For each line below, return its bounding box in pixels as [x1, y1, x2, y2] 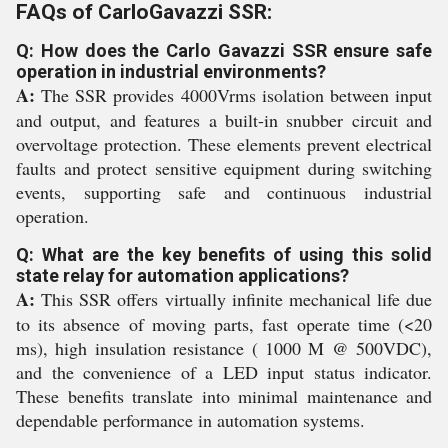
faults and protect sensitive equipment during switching [16, 156, 432, 180]
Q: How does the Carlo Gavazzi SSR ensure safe [16, 40, 432, 61]
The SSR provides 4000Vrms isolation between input [35, 83, 432, 107]
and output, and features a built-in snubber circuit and [16, 108, 432, 132]
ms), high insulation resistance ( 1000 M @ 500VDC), [16, 336, 432, 360]
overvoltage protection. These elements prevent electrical [16, 132, 432, 156]
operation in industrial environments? [16, 61, 326, 82]
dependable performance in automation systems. [16, 408, 365, 432]
